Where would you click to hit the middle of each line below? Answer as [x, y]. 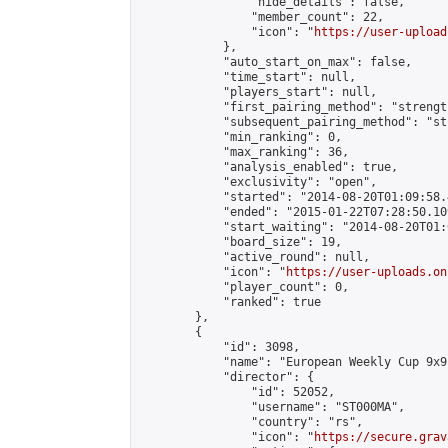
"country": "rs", [251, 422]
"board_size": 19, [240, 242]
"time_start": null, [247, 77]
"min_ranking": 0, [240, 137]
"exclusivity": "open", [258, 182]
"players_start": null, [258, 92]
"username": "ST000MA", [272, 407]
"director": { [226, 377]
